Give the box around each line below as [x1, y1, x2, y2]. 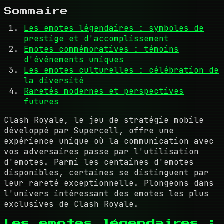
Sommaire [4, 6, 68, 15]
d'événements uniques [24, 54, 124, 65]
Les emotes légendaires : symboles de [24, 22, 204, 33]
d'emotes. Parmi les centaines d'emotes [4, 156, 194, 167]
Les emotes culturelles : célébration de [24, 64, 219, 75]
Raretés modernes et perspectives [24, 85, 184, 96]
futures [24, 96, 59, 107]
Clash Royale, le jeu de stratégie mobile [4, 114, 204, 125]
